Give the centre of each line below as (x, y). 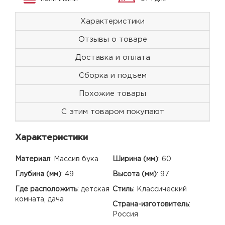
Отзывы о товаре (113, 39)
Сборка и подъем (113, 75)
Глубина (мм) (38, 174)
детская (95, 189)
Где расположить (46, 189)
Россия (125, 214)
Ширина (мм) (135, 159)
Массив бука (76, 159)
